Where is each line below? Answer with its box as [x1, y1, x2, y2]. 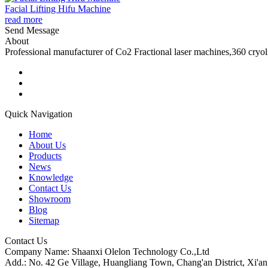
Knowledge [29, 172, 73, 182]
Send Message [5, 25, 59, 35]
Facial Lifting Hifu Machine [5, 3, 111, 14]
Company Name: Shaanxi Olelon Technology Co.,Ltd [5, 246, 209, 257]
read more [5, 14, 42, 25]
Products [29, 150, 62, 161]
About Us [29, 139, 66, 150]
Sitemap [29, 215, 59, 226]
